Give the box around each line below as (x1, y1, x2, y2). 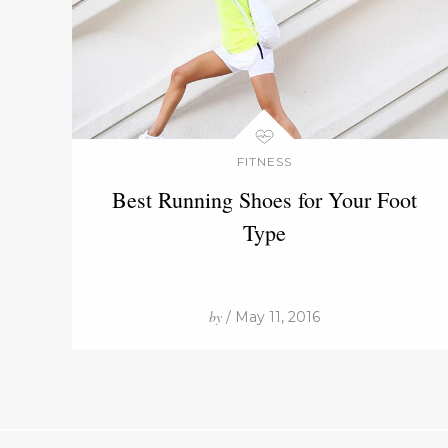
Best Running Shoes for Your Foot (111, 185, 417, 214)
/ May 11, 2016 (221, 308, 320, 326)
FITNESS (236, 154, 292, 169)
